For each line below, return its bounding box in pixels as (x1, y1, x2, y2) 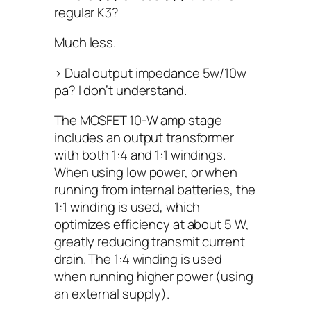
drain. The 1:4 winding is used (54, 250, 222, 268)
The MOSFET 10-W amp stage (54, 111, 222, 129)
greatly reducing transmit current (54, 233, 245, 251)
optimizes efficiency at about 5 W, (54, 215, 249, 233)
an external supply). (54, 285, 169, 303)
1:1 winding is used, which (54, 198, 201, 216)
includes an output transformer (54, 128, 234, 146)
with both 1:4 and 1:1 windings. (54, 146, 226, 164)
